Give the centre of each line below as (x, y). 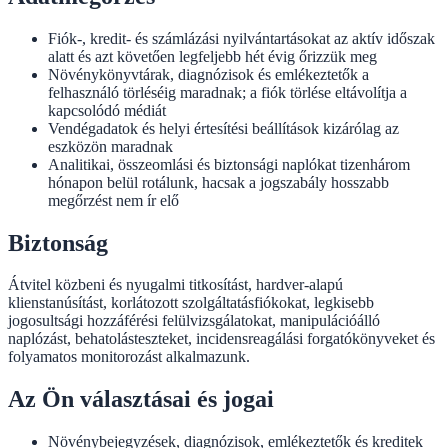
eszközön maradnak (110, 146)
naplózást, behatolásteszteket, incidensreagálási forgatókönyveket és (221, 339)
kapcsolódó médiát (107, 110)
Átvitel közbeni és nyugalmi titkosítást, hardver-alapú (175, 285)
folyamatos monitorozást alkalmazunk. (129, 357)
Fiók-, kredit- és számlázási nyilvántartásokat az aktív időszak (241, 38)
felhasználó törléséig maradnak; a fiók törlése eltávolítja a (227, 92)
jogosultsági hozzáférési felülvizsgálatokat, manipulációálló (194, 321)
